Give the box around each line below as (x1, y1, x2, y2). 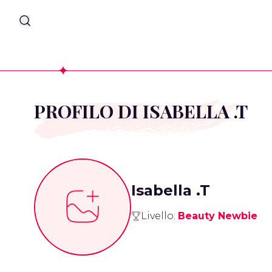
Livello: (141, 209, 178, 222)
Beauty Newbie (178, 209, 257, 222)
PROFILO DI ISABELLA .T (34, 99, 248, 123)
